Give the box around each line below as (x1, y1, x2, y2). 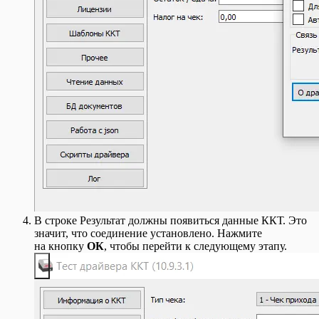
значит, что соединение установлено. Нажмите (34, 227, 262, 240)
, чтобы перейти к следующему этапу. (104, 240, 287, 253)
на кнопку (34, 240, 87, 253)
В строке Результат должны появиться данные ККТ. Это (34, 214, 307, 227)
